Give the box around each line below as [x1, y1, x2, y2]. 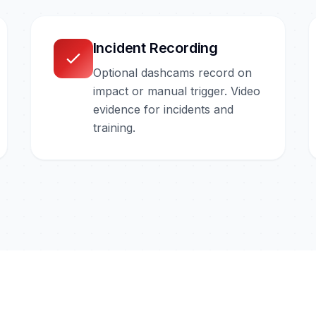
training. [92, 120, 135, 135]
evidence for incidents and [92, 102, 233, 116]
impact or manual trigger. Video [92, 83, 260, 98]
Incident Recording [92, 39, 219, 56]
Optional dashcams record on [92, 65, 252, 80]
